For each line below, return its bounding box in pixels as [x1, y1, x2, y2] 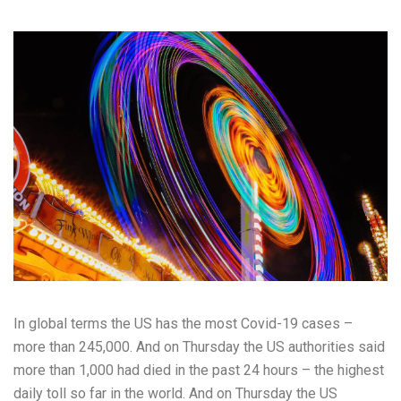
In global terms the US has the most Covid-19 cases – [13, 315, 353, 333]
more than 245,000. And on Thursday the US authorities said [13, 338, 385, 356]
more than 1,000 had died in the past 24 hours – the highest [13, 362, 384, 380]
